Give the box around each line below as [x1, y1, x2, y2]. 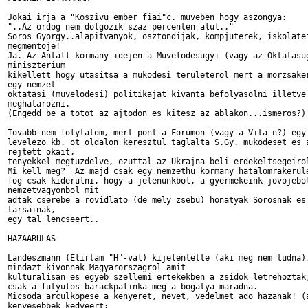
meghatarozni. [8, 99, 70, 109]
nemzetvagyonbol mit [8, 186, 99, 195]
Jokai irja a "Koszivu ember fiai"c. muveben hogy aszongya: [8, 12, 287, 22]
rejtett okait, [8, 147, 75, 157]
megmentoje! [8, 41, 60, 51]
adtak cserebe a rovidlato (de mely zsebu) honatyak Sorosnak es [8, 195, 306, 205]
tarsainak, [8, 205, 56, 214]
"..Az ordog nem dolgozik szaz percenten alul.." [8, 22, 234, 32]
